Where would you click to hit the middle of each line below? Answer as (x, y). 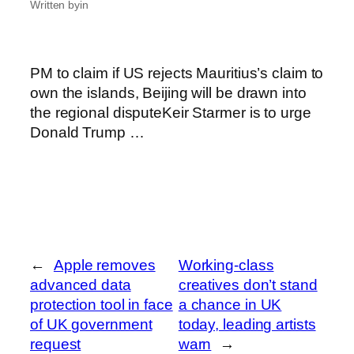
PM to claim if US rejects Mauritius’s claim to (177, 73)
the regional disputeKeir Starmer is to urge (171, 112)
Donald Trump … (87, 132)
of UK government (91, 324)
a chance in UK (230, 304)
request (56, 344)
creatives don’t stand (248, 284)
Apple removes (104, 265)
